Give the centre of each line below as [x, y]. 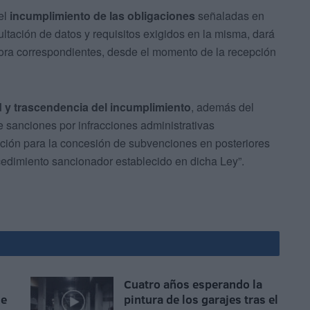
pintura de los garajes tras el [201, 300]
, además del [222, 107]
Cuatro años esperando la [193, 284]
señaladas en [230, 16]
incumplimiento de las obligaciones [102, 16]
